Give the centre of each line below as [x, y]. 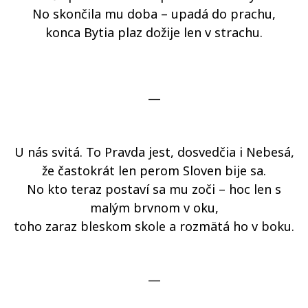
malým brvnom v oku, [154, 208]
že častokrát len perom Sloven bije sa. [154, 170]
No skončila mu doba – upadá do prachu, [154, 14]
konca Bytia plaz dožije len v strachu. [154, 32]
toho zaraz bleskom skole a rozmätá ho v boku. [154, 226]
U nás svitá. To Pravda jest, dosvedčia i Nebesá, [154, 152]
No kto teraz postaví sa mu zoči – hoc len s [154, 189]
